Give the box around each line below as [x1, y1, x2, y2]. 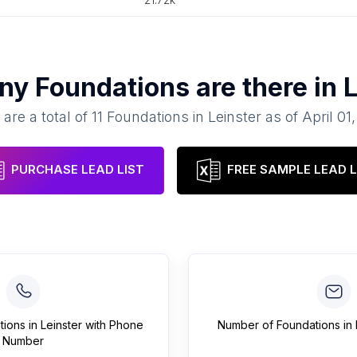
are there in [189, 72, 343, 103]
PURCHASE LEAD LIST [10, 162, 144, 178]
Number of [218, 318, 277, 331]
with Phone [82, 318, 143, 331]
